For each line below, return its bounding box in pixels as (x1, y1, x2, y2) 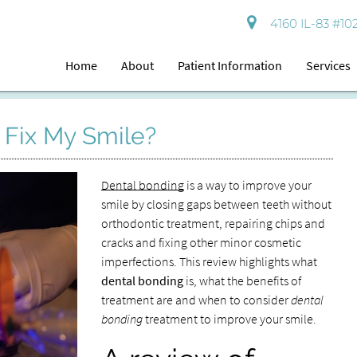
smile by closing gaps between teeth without (100, 196, 331, 212)
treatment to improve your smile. (142, 311, 319, 327)
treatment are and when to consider (100, 292, 291, 308)
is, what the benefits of (182, 273, 301, 288)
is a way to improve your (183, 177, 312, 193)
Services (306, 57, 351, 73)
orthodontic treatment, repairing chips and (100, 215, 325, 231)
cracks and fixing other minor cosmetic (100, 234, 301, 250)
